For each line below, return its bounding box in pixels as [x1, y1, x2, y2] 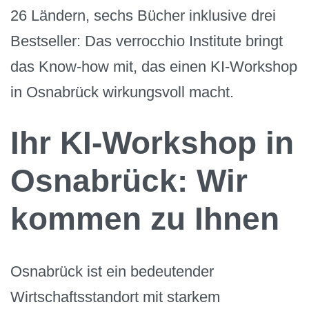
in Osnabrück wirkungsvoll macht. [10, 83, 234, 101]
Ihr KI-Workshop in [10, 124, 294, 161]
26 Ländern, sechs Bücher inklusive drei [10, 7, 276, 25]
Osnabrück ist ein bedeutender [10, 262, 214, 280]
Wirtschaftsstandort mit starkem [10, 288, 220, 306]
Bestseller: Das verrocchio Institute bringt [10, 32, 283, 50]
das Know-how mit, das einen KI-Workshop [10, 58, 297, 76]
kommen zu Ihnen [10, 200, 279, 237]
